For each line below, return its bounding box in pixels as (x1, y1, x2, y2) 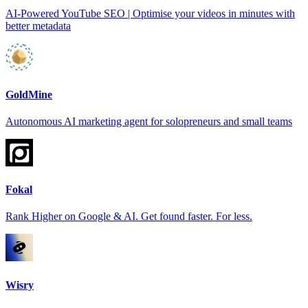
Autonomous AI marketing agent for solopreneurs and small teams (5, 115, 292, 127)
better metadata (5, 20, 71, 32)
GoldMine (5, 88, 52, 100)
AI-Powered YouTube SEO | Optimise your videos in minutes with (5, 8, 295, 20)
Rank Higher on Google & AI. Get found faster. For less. (5, 210, 252, 223)
